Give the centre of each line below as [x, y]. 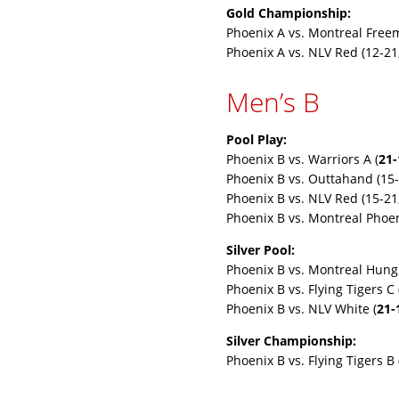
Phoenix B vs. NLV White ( [301, 309]
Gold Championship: [289, 13]
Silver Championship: [291, 341]
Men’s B [273, 102]
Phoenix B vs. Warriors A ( [302, 159]
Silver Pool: [261, 250]
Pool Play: [256, 139]
